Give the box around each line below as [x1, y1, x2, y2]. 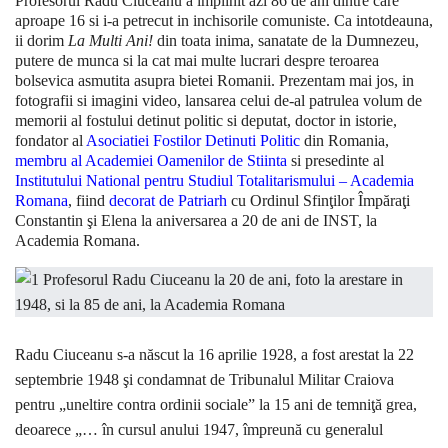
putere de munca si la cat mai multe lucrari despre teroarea [15, 52, 379, 70]
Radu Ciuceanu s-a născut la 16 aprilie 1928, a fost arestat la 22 [15, 346, 414, 364]
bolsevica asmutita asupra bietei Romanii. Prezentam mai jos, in [15, 72, 414, 90]
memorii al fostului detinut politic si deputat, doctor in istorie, [15, 112, 397, 130]
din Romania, [300, 132, 389, 150]
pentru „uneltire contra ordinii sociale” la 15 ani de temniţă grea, [15, 396, 417, 414]
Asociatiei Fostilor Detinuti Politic [86, 132, 300, 150]
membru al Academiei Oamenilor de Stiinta [15, 152, 287, 170]
